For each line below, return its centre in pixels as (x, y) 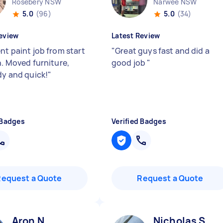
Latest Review (136, 36)
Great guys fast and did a (162, 51)
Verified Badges (139, 121)
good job (129, 63)
